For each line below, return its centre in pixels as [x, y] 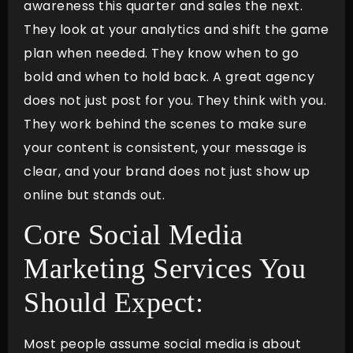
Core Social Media [134, 234]
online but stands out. [94, 195]
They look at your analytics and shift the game [176, 29]
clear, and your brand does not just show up [167, 171]
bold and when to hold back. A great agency [169, 76]
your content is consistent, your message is [165, 147]
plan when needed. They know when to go [161, 53]
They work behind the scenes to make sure [165, 124]
